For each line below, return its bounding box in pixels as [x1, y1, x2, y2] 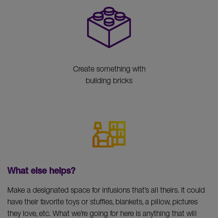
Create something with [73, 64, 145, 74]
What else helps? [7, 167, 75, 176]
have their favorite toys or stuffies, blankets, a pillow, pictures [7, 196, 198, 206]
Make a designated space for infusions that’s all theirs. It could [7, 184, 205, 195]
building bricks [86, 75, 132, 86]
